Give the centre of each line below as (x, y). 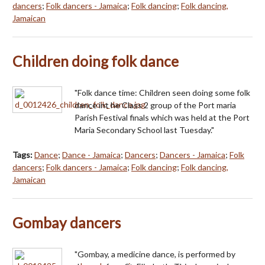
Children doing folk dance (96, 62)
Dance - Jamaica (91, 155)
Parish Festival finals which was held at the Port (162, 118)
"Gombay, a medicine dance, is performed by (155, 254)
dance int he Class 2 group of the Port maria (155, 105)
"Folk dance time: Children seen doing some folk (162, 93)
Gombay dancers (67, 223)
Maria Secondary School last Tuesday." (144, 130)
